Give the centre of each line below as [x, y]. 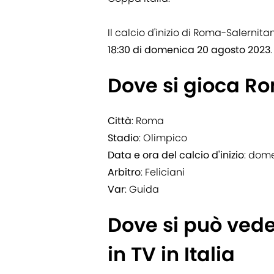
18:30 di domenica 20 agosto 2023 [189, 50]
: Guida [142, 190]
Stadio [123, 138]
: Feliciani [163, 172]
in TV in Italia [171, 254]
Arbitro [124, 172]
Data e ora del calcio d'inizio [176, 155]
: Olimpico [163, 138]
